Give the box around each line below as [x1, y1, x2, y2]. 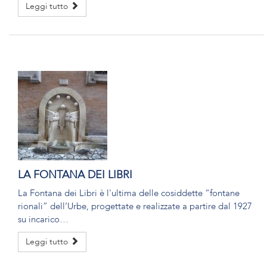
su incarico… [18, 213, 69, 225]
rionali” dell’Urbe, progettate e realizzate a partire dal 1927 [18, 200, 252, 212]
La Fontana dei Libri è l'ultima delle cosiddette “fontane [18, 187, 240, 199]
